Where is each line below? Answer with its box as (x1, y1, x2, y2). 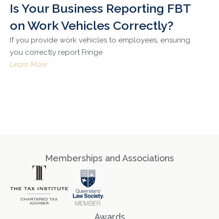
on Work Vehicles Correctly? (10, 18, 174, 33)
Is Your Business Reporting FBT (10, 1, 191, 16)
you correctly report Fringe (10, 48, 103, 57)
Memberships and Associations (45, 153, 174, 164)
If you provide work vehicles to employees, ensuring (10, 36, 190, 45)
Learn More (10, 60, 47, 69)
